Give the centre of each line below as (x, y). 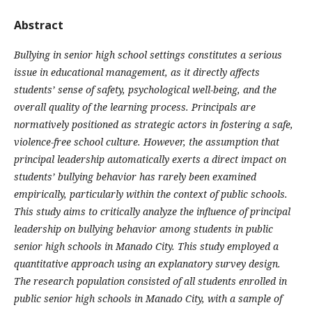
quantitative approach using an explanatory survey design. (147, 264)
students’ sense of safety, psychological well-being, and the (145, 89)
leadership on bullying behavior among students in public (143, 229)
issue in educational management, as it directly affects (137, 72)
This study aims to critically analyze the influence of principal (152, 211)
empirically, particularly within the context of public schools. (151, 194)
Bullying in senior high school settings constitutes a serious (148, 55)
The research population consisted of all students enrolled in (150, 281)
